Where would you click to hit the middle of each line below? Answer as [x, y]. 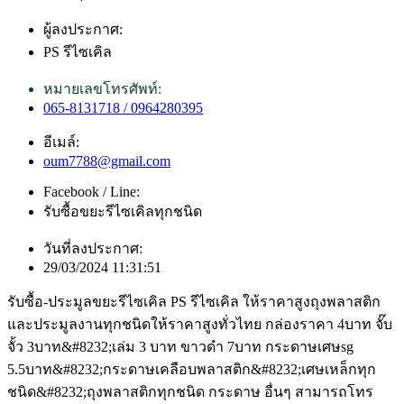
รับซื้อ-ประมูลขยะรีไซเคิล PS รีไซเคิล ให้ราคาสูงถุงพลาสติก [194, 301]
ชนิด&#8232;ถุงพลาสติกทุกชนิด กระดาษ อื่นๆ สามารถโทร [190, 391]
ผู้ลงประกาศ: [83, 29]
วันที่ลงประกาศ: [93, 248]
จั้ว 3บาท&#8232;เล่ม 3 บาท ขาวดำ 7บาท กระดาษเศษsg [180, 346]
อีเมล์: [61, 142]
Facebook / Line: [92, 191]
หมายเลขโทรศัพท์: [102, 88]
